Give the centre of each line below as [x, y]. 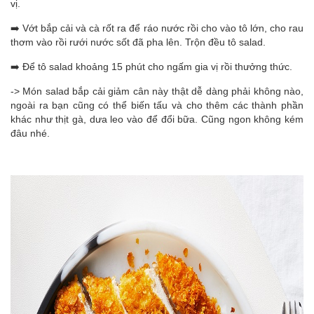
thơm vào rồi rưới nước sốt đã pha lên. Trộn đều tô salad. [138, 42]
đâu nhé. [30, 133]
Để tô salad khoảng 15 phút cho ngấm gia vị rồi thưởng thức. [157, 67]
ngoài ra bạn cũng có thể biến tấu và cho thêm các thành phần [157, 105]
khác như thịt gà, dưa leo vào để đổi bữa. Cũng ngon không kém [157, 119]
